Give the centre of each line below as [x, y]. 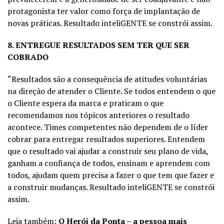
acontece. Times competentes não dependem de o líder [108, 127]
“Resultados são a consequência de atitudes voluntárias [107, 79]
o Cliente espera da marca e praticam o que [85, 103]
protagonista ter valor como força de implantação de [104, 11]
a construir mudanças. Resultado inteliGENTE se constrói [111, 187]
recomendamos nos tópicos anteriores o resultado [98, 115]
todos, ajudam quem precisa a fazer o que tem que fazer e [111, 175]
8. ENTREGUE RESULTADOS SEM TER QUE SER [98, 45]
